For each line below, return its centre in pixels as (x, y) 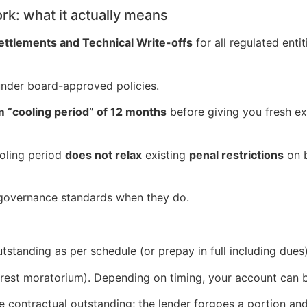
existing (165, 155)
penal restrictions (236, 155)
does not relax (103, 155)
